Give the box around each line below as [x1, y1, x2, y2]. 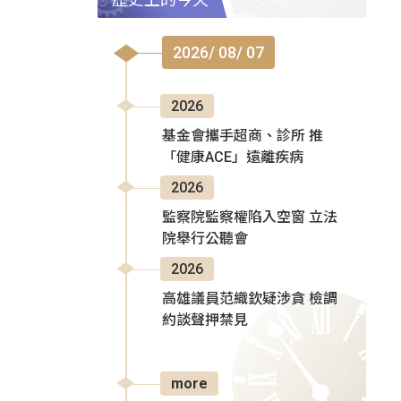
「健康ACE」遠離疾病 [162, 149, 303, 166]
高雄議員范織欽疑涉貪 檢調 [162, 290, 337, 308]
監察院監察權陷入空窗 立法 [162, 209, 337, 226]
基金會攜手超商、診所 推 [162, 127, 323, 145]
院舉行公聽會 [162, 230, 248, 248]
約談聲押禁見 [162, 311, 248, 329]
